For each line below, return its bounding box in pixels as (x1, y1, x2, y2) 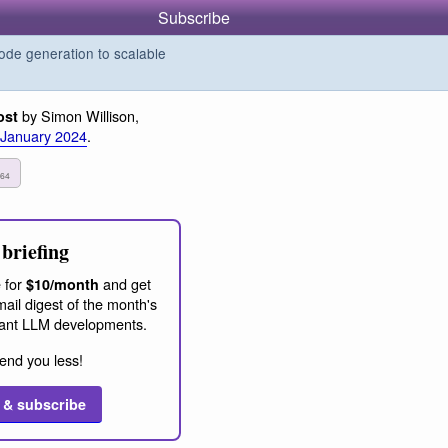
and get (99, 272, 151, 294)
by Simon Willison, (18, 105, 139, 126)
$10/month (26, 273, 99, 294)
